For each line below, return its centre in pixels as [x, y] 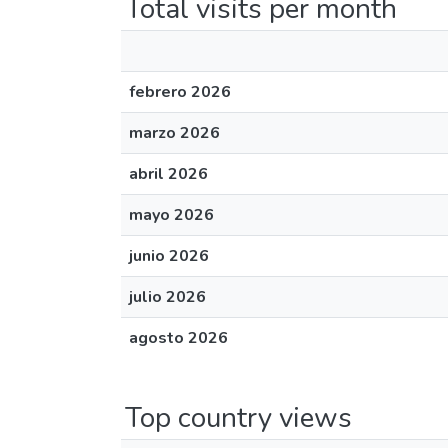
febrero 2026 [180, 92]
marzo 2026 [174, 133]
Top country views [238, 418]
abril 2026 [168, 174]
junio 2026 [169, 256]
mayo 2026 [171, 215]
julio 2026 [167, 297]
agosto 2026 [178, 338]
